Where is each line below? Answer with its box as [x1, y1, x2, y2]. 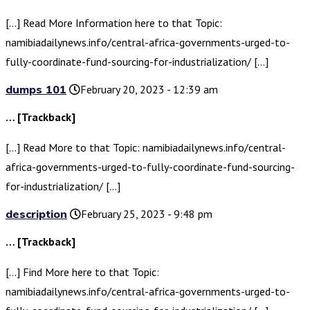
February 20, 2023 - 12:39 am [80, 82, 218, 97]
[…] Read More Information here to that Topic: [6, 16, 222, 30]
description [6, 207, 67, 221]
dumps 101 [6, 82, 66, 97]
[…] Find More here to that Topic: [6, 265, 159, 280]
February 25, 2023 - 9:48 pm [81, 207, 212, 221]
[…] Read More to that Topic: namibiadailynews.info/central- [6, 140, 286, 155]
